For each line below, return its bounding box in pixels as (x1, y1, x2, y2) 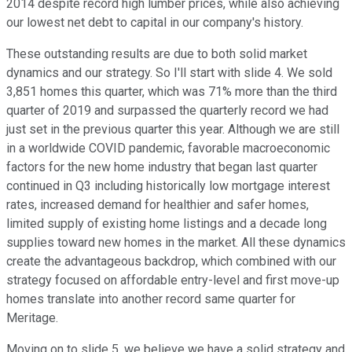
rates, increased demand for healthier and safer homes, (6, 197, 309, 213)
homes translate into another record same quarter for (6, 291, 295, 307)
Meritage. (6, 310, 58, 326)
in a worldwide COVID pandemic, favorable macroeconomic (6, 141, 330, 156)
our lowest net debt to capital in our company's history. (6, 15, 303, 31)
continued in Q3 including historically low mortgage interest (6, 178, 330, 194)
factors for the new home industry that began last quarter (6, 159, 317, 175)
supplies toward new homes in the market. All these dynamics (6, 235, 346, 251)
